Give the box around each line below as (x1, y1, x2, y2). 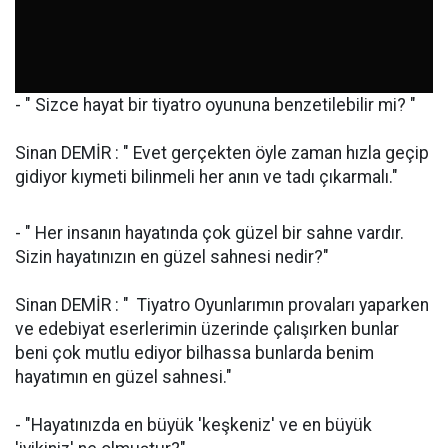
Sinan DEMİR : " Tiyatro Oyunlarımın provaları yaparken (15, 295, 429, 316)
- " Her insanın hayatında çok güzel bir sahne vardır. (15, 223, 404, 244)
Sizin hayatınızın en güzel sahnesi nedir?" (15, 247, 329, 268)
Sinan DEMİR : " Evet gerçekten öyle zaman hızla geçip (15, 143, 429, 164)
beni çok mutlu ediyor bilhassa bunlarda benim (15, 343, 374, 364)
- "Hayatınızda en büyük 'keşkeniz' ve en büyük (15, 415, 372, 436)
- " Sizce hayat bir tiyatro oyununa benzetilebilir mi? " (15, 95, 416, 116)
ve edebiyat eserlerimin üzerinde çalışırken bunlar (15, 319, 399, 340)
